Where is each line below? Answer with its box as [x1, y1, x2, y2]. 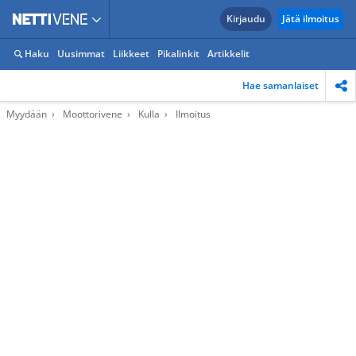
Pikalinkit [157, 47, 199, 60]
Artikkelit [207, 47, 250, 60]
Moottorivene [63, 107, 122, 121]
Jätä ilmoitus [282, 12, 339, 25]
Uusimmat [57, 47, 105, 60]
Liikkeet [113, 47, 149, 60]
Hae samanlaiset [242, 78, 319, 92]
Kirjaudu [226, 12, 265, 25]
